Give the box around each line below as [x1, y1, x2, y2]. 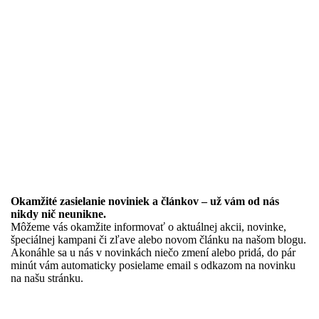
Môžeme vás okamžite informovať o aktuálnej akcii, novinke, [11, 220, 286, 233]
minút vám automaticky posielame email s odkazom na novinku [11, 258, 296, 271]
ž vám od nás [216, 194, 279, 207]
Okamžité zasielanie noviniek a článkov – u [11, 194, 216, 207]
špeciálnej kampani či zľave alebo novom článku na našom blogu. [11, 233, 306, 246]
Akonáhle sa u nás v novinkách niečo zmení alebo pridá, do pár [11, 246, 296, 258]
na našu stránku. [11, 271, 83, 284]
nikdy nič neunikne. [11, 207, 106, 220]
